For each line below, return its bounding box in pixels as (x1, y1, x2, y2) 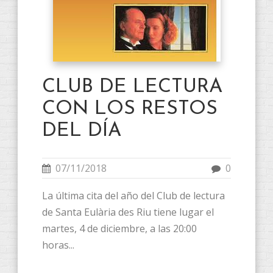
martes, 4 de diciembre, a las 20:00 (42, 221, 197, 235)
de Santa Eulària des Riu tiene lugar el (42, 205, 214, 219)
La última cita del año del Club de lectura (42, 188, 225, 202)
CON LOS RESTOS (42, 99, 218, 119)
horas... (42, 238, 74, 252)
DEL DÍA (42, 121, 121, 141)
